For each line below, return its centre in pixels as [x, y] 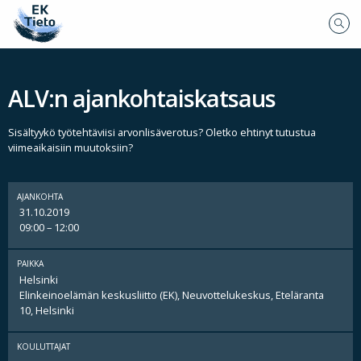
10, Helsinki [46, 310]
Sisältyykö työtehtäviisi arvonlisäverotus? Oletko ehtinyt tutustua [162, 133]
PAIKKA [31, 264]
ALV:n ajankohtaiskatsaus [142, 98]
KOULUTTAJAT [44, 347]
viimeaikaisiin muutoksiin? [71, 148]
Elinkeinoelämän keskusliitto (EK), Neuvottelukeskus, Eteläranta [171, 295]
